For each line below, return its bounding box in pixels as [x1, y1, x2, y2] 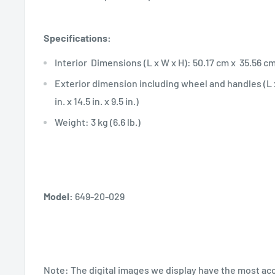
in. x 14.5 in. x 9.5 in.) [55, 95, 139, 107]
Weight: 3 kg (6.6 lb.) [55, 116, 141, 128]
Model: [44, 190, 73, 202]
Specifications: [44, 31, 113, 44]
